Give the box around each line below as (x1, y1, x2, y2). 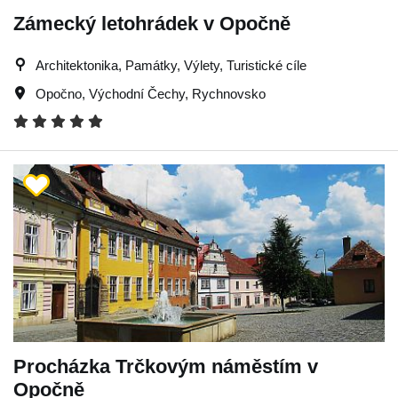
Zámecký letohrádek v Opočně (13, 12, 291, 35)
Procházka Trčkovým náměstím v (13, 354, 318, 378)
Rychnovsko (192, 85, 266, 101)
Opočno (36, 85, 82, 101)
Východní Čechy (89, 85, 185, 101)
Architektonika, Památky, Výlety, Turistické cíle (36, 57, 306, 73)
